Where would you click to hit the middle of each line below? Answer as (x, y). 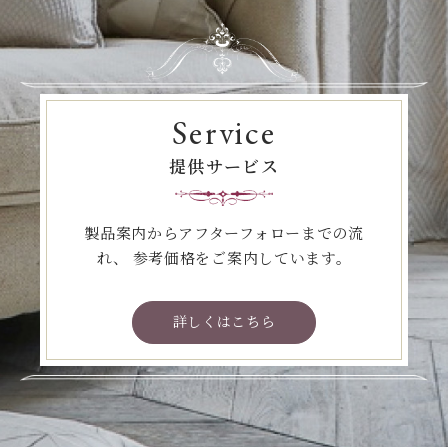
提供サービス (224, 166)
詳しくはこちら (224, 321)
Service (224, 132)
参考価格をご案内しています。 (240, 258)
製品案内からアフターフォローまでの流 (224, 233)
